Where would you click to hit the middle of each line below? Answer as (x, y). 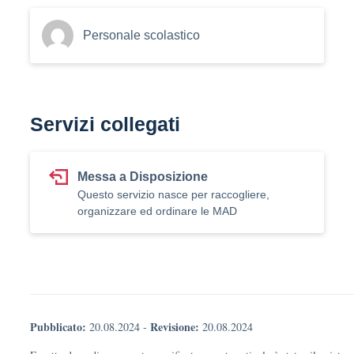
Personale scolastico (141, 35)
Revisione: (175, 327)
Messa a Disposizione (143, 177)
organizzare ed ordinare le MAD (157, 211)
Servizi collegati (105, 124)
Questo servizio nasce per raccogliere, (173, 194)
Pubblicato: (58, 327)
